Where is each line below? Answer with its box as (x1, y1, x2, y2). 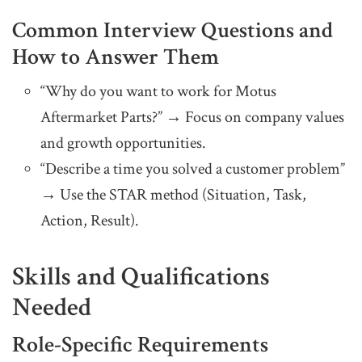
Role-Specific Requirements (12, 330, 268, 360)
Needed (12, 291, 91, 325)
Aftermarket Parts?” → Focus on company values (40, 107, 344, 128)
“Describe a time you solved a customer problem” (40, 158, 345, 180)
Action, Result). (40, 210, 139, 232)
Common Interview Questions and (12, 15, 333, 46)
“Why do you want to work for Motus (40, 81, 276, 103)
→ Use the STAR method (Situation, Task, (40, 184, 306, 206)
